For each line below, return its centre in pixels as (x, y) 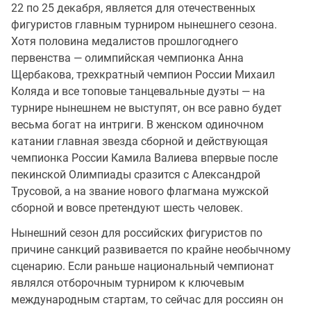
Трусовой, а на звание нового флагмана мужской (140, 191)
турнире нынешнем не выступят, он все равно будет (146, 108)
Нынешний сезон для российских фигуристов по (137, 233)
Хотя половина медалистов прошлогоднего (125, 41)
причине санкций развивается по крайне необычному (151, 249)
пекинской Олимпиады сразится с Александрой (136, 174)
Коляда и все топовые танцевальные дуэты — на (138, 91)
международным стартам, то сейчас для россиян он (147, 299)
